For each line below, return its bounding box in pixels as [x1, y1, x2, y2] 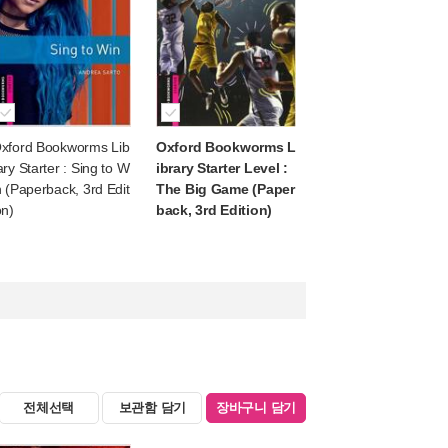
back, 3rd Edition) [156, 202, 272, 218]
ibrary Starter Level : [156, 160, 288, 176]
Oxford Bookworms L [156, 139, 296, 155]
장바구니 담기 [215, 400, 297, 415]
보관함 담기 [118, 400, 187, 415]
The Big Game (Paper [156, 181, 295, 197]
